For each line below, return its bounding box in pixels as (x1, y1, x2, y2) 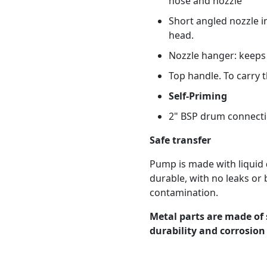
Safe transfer (150, 133, 211, 147)
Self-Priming (169, 89, 227, 103)
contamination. (150, 186, 218, 199)
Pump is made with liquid (150, 157, 263, 170)
